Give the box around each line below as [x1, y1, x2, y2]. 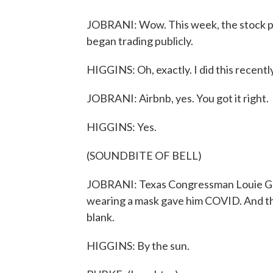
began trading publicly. [87, 34, 193, 48]
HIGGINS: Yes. [87, 120, 157, 133]
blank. [87, 210, 115, 224]
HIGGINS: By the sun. [87, 239, 190, 252]
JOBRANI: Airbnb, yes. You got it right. [87, 91, 269, 105]
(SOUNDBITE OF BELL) [87, 149, 202, 162]
